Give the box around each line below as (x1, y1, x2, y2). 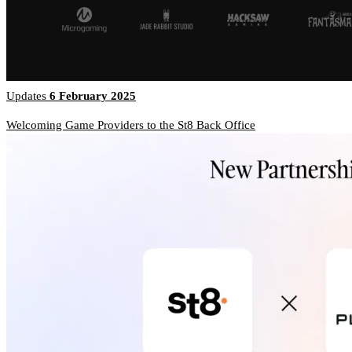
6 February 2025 (49, 90, 136, 103)
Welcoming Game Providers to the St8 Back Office (6, 119, 255, 132)
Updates (6, 90, 49, 103)
